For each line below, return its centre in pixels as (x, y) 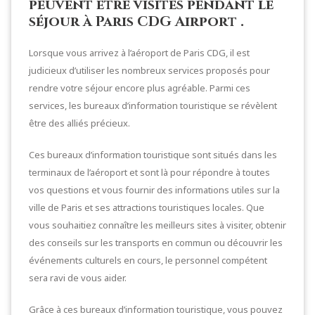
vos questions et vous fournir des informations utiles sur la (154, 190)
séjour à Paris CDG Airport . (136, 21)
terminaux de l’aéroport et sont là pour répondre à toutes (149, 172)
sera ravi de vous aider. (78, 278)
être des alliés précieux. (79, 123)
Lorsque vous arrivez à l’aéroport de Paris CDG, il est (139, 53)
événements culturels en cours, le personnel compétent (148, 260)
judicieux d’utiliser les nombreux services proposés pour (149, 70)
